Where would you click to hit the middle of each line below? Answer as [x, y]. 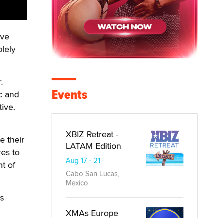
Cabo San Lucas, [92, 173]
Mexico [77, 183]
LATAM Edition [93, 146]
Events [69, 95]
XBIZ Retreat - [92, 134]
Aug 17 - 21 [83, 160]
